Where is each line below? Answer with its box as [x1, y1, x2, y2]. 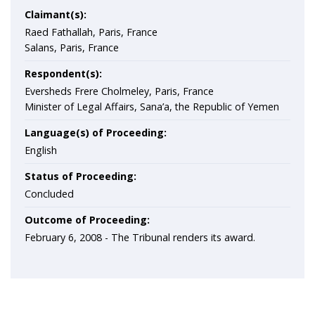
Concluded [25, 187, 74, 200]
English [25, 143, 57, 157]
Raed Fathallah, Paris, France [25, 25, 157, 39]
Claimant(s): [25, 8, 86, 21]
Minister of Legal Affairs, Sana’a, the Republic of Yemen [25, 100, 279, 113]
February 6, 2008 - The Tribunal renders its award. [25, 231, 255, 244]
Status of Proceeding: [25, 169, 136, 183]
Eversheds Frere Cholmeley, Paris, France [25, 84, 214, 98]
